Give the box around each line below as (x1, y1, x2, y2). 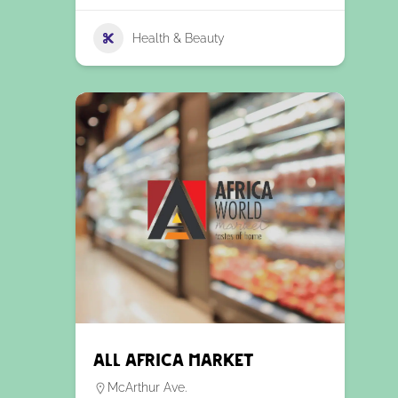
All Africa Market (92, 352, 253, 370)
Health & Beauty (131, 30, 225, 45)
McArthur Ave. (107, 380, 187, 394)
